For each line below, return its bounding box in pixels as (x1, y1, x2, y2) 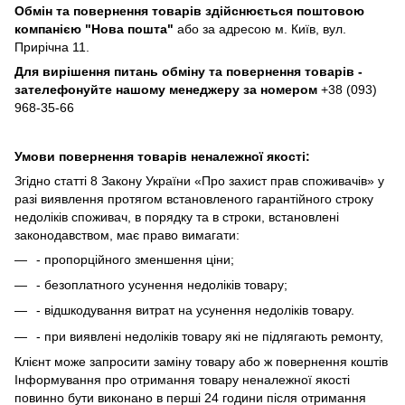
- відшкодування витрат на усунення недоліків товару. (36, 303, 354, 318)
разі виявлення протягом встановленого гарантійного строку (14, 191, 373, 206)
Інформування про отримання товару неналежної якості (14, 372, 350, 388)
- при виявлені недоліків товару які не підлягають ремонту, (36, 328, 383, 344)
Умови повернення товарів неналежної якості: (14, 148, 310, 164)
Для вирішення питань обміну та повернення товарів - (14, 63, 363, 79)
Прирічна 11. (14, 39, 89, 54)
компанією (14, 21, 81, 36)
